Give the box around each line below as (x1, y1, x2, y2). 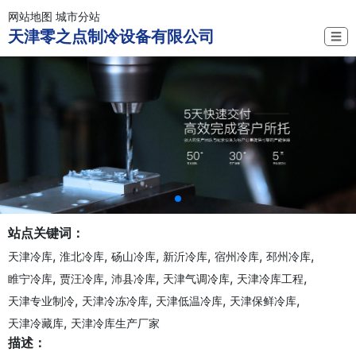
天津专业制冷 (8, 294, 75, 308)
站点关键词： (8, 225, 84, 242)
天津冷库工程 (237, 272, 304, 286)
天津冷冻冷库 (82, 294, 149, 308)
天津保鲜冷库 (230, 294, 296, 308)
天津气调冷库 (163, 272, 230, 286)
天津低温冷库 (156, 294, 222, 308)
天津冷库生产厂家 (71, 316, 160, 331)
